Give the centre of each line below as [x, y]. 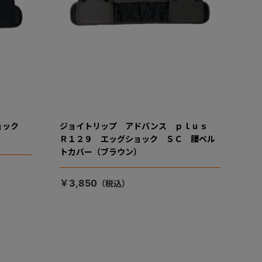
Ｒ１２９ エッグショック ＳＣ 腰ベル [137, 139]
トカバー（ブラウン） [100, 152]
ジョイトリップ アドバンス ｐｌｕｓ [137, 126]
